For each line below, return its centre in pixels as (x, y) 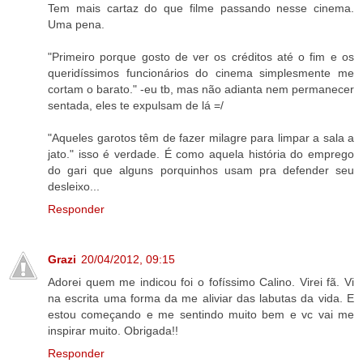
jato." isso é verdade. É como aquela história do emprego (201, 154)
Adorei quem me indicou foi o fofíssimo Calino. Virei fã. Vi (201, 282)
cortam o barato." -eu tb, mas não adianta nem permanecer (201, 89)
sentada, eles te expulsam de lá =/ (136, 105)
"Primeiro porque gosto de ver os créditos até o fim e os (201, 56)
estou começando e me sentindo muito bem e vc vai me (201, 314)
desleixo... (74, 186)
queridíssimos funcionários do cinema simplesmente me (201, 73)
